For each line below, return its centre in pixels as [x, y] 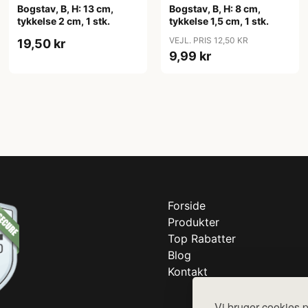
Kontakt [188, 272]
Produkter [194, 222]
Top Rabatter [202, 239]
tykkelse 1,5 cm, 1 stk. [219, 21]
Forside [187, 206]
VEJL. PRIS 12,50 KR [208, 40]
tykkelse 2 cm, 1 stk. [64, 21]
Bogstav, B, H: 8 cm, [214, 9]
